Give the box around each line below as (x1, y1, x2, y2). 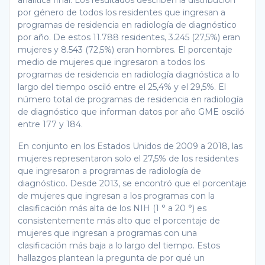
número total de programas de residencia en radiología (18, 93, 243, 105)
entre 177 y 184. (18, 118, 83, 130)
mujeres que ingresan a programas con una (18, 227, 197, 238)
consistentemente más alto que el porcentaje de (18, 215, 220, 226)
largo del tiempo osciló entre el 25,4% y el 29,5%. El (18, 81, 226, 92)
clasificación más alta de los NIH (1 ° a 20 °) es (18, 202, 206, 214)
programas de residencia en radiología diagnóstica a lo (18, 69, 240, 80)
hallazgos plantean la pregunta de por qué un (18, 252, 205, 263)
